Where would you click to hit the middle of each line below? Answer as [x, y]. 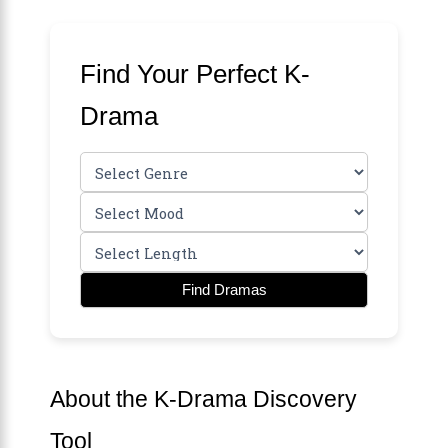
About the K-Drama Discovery [203, 398]
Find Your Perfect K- [195, 73]
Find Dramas [224, 289]
